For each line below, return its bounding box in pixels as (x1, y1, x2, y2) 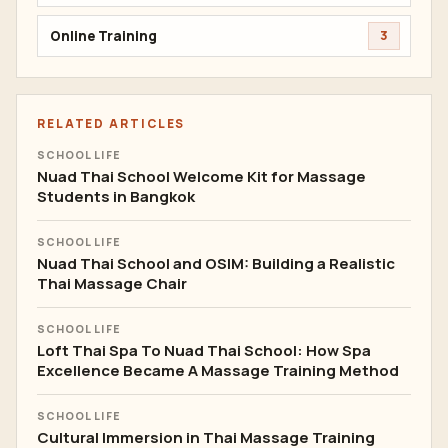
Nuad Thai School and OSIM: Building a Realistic (37, 253, 395, 274)
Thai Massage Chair (37, 273, 187, 294)
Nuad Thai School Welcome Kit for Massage (37, 166, 366, 187)
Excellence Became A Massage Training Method (37, 360, 399, 381)
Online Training (50, 26, 157, 45)
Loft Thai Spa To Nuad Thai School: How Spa (37, 340, 371, 361)
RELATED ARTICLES (37, 115, 186, 132)
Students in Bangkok (37, 186, 195, 207)
